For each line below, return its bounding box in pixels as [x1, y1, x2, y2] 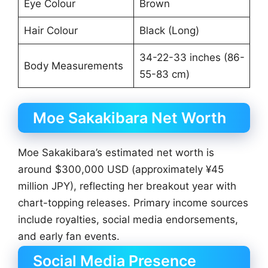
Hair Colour [23, 24, 78, 36]
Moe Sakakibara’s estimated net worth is [18, 147, 214, 159]
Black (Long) [139, 24, 199, 36]
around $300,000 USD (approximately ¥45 [18, 163, 224, 176]
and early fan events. [18, 230, 120, 243]
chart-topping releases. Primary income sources [18, 197, 248, 209]
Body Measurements [23, 59, 123, 72]
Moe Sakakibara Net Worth [33, 109, 226, 127]
